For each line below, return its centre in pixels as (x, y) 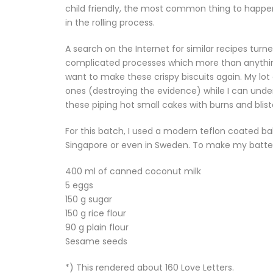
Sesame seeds (96, 241)
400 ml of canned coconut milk (133, 171)
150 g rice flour (96, 213)
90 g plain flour (97, 227)
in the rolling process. (110, 23)
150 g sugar (89, 199)
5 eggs (79, 185)
